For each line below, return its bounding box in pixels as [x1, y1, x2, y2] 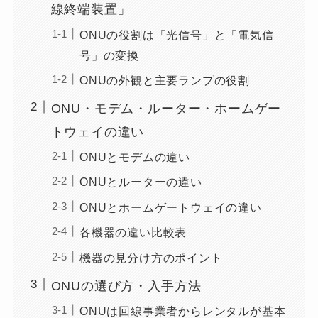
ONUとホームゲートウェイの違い [79, 200, 262, 214]
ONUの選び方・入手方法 [50, 278, 202, 293]
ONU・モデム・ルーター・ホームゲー [50, 101, 282, 116]
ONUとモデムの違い [79, 150, 191, 163]
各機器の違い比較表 [79, 226, 187, 239]
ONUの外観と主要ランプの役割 [79, 73, 251, 87]
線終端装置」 [50, 2, 131, 17]
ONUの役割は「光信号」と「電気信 [79, 28, 274, 41]
